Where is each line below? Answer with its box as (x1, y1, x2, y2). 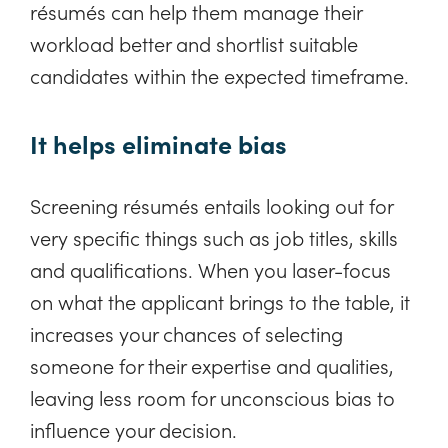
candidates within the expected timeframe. (30, 61, 409, 90)
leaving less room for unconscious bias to (30, 382, 395, 411)
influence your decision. (30, 414, 237, 443)
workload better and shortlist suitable (30, 29, 358, 58)
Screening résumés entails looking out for (30, 190, 393, 219)
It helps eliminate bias (30, 125, 287, 161)
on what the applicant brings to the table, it (30, 286, 410, 315)
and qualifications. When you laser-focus (30, 254, 391, 283)
